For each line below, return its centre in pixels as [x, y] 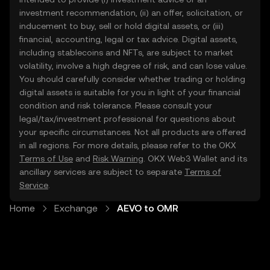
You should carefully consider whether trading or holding [132, 79]
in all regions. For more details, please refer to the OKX [128, 145]
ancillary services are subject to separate [102, 172]
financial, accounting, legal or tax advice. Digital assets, [128, 39]
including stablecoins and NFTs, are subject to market [126, 52]
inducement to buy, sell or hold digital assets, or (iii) [121, 26]
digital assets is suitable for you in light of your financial [130, 92]
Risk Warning [118, 159]
